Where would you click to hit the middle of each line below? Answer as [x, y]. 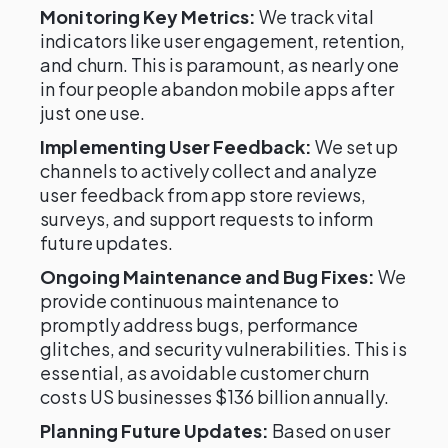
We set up [355, 146]
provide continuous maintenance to [190, 300]
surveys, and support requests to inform [207, 218]
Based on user [329, 430]
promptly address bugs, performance [199, 324]
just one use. [92, 112]
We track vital [315, 16]
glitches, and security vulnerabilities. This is [223, 348]
